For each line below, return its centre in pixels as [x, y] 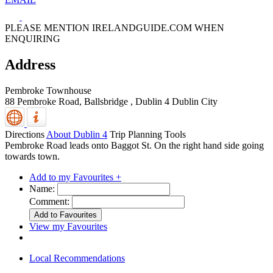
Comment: [49, 201]
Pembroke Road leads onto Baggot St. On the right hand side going [134, 145]
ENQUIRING [33, 39]
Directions [25, 134]
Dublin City [195, 101]
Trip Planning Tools [148, 134]
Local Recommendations [77, 258]
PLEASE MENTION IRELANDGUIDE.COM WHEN [115, 28]
